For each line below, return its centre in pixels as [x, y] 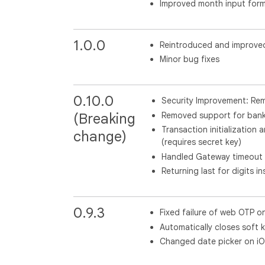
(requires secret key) [201, 142]
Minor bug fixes [189, 59]
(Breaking [104, 119]
